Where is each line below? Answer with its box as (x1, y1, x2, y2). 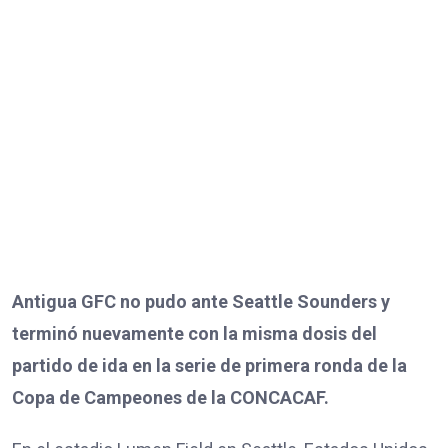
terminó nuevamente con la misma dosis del (12, 323, 377, 345)
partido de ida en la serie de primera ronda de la (12, 355, 407, 377)
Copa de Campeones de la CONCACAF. (12, 387, 329, 409)
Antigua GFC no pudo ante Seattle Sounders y (12, 291, 390, 313)
